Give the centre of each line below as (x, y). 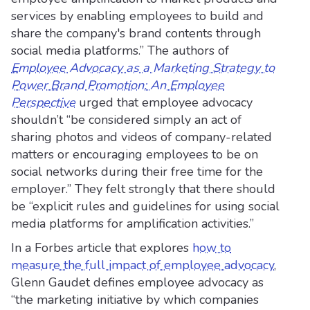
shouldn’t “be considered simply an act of (126, 120)
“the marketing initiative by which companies (135, 300)
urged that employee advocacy (166, 102)
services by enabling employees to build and (137, 16)
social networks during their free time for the (137, 172)
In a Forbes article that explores (102, 248)
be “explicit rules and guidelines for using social (145, 206)
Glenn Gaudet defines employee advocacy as (137, 282)
